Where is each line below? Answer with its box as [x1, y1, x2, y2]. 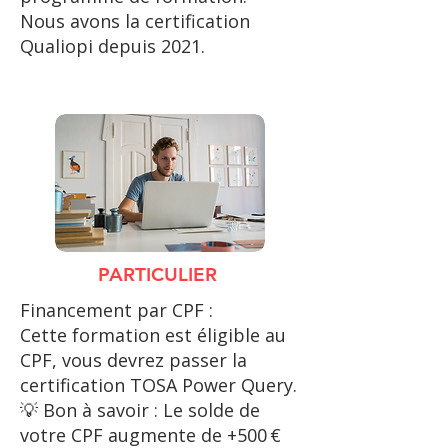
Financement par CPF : [20, 298, 213, 322]
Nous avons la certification [20, 9, 250, 33]
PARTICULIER [97, 263, 223, 286]
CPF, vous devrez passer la [20, 348, 247, 372]
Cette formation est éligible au [20, 323, 286, 347]
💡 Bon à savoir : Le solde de [20, 398, 260, 422]
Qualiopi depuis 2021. [20, 34, 205, 58]
